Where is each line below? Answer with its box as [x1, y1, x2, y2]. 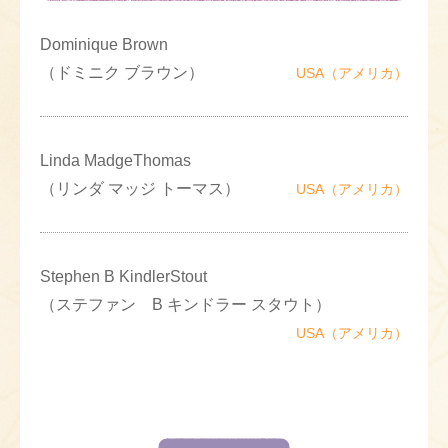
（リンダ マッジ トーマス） [40, 179, 240, 197]
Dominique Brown [40, 35, 168, 53]
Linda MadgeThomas [40, 151, 191, 169]
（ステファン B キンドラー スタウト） [40, 295, 331, 313]
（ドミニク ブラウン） [40, 63, 204, 81]
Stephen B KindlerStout [40, 267, 207, 285]
